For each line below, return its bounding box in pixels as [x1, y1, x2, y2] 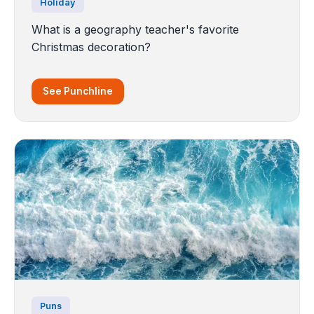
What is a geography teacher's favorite [32, 22, 239, 37]
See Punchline [43, 86, 113, 97]
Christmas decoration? [32, 40, 151, 55]
